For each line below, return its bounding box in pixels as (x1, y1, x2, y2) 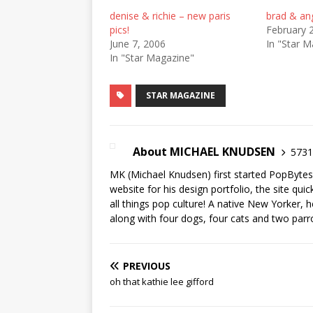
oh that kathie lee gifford (110, 275, 214, 288)
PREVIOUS (123, 259, 170, 272)
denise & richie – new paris (110, 9, 231, 22)
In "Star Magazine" (110, 51, 194, 64)
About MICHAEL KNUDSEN (133, 144, 275, 159)
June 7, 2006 (110, 37, 166, 50)
